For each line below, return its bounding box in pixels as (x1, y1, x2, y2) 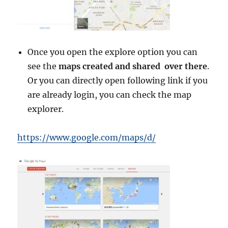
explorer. (27, 104, 64, 115)
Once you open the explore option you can (27, 47, 198, 58)
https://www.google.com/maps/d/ (17, 132, 156, 143)
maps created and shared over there (59, 61, 208, 72)
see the (27, 61, 59, 72)
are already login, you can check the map (27, 90, 192, 100)
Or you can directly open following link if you (27, 75, 208, 86)
